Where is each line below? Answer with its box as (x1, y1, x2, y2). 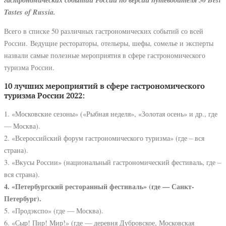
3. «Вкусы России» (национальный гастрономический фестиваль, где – (4, 157, 221, 167)
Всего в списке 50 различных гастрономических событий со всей (4, 26, 203, 36)
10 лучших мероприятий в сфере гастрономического (4, 81, 205, 91)
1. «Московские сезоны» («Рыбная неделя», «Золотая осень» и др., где (4, 108, 217, 119)
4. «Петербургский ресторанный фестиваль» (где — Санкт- (4, 181, 194, 192)
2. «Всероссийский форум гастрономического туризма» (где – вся (4, 133, 204, 143)
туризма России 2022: (4, 90, 85, 100)
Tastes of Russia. (4, 7, 55, 17)
